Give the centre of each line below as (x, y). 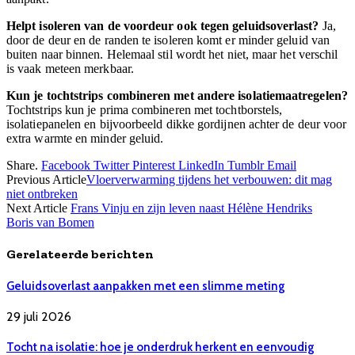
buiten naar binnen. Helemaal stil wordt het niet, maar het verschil (172, 55)
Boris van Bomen (50, 223)
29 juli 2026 (39, 316)
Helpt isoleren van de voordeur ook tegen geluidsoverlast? (163, 26)
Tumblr (246, 166)
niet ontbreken (42, 194)
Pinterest (154, 166)
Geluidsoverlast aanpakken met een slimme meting (146, 286)
